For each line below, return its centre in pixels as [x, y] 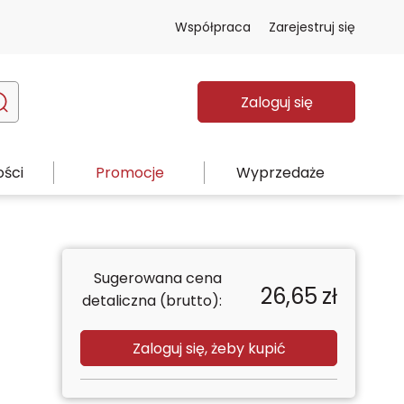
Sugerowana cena [157, 278]
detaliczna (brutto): [151, 301]
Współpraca [213, 27]
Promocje [129, 172]
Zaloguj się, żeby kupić [209, 348]
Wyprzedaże [280, 172]
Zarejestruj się [312, 27]
